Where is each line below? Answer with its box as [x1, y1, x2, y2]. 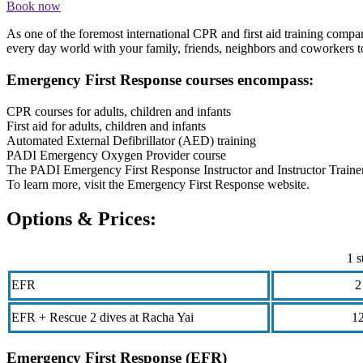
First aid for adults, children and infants [6, 118, 206, 133]
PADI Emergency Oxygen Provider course [6, 147, 226, 162]
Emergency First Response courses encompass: [6, 71, 314, 89]
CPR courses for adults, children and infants [6, 104, 231, 118]
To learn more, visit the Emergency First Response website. [6, 177, 310, 191]
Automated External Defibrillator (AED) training [6, 133, 256, 147]
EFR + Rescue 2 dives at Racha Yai [11, 310, 194, 324]
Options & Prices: [6, 207, 156, 229]
